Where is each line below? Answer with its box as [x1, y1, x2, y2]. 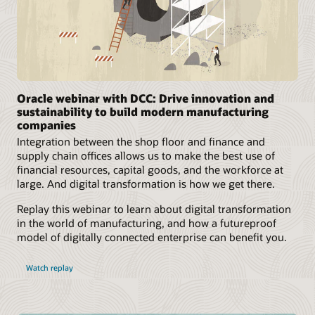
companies [17, 117, 76, 133]
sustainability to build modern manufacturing [17, 104, 269, 120]
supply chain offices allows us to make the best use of [17, 148, 275, 163]
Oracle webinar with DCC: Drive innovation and [17, 91, 274, 106]
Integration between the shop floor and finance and [17, 134, 265, 149]
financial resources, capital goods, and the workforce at [17, 162, 283, 177]
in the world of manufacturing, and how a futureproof [17, 216, 276, 231]
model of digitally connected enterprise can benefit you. [17, 230, 287, 245]
